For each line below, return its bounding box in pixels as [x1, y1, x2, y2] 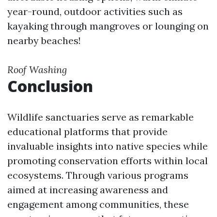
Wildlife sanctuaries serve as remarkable [7, 111, 194, 123]
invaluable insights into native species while [7, 140, 208, 152]
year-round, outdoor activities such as [7, 5, 183, 17]
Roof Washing [7, 63, 67, 76]
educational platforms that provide [7, 125, 168, 138]
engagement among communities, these [7, 198, 189, 210]
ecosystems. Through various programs [7, 169, 188, 181]
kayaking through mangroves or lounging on [7, 20, 209, 32]
